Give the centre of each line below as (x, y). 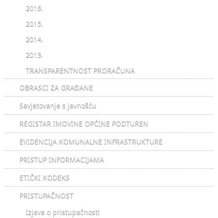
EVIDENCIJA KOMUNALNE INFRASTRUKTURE (91, 141)
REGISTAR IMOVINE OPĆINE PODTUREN (84, 123)
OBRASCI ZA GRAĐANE (56, 87)
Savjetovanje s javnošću (58, 105)
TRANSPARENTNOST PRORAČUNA (80, 70)
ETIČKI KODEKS (45, 177)
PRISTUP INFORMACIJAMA (62, 159)
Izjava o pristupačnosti (63, 212)
